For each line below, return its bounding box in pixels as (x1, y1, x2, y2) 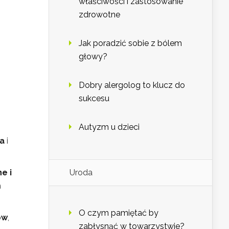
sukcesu (79, 94, 109, 104)
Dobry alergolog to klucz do (79, 80, 185, 90)
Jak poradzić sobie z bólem (79, 38, 182, 49)
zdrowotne (79, 10, 120, 20)
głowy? (79, 52, 107, 62)
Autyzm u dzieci (79, 122, 140, 132)
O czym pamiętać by (79, 208, 158, 218)
